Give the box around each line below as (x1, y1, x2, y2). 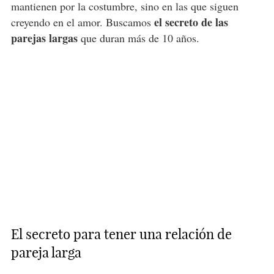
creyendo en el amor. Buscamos (10, 14, 154, 29)
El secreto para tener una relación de (10, 225, 232, 243)
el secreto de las (154, 13, 228, 30)
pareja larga (10, 243, 81, 261)
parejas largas (10, 29, 78, 46)
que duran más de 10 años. (77, 30, 199, 45)
